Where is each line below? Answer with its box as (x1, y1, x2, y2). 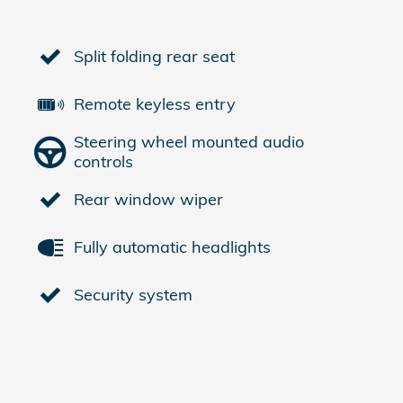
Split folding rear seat (74, 46, 235, 67)
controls (74, 151, 133, 173)
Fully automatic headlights (74, 237, 271, 258)
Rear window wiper (74, 189, 223, 210)
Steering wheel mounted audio (74, 131, 304, 153)
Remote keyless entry (74, 94, 236, 115)
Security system (74, 284, 193, 306)
